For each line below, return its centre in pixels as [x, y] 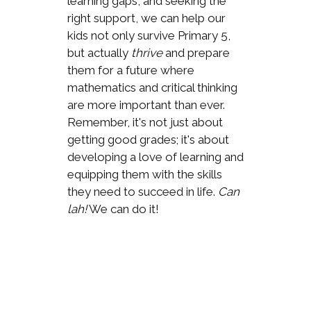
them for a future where [131, 70]
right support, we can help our [146, 18]
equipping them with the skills [144, 174]
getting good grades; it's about [148, 139]
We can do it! [123, 209]
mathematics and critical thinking [152, 87]
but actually [99, 52]
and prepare [196, 52]
